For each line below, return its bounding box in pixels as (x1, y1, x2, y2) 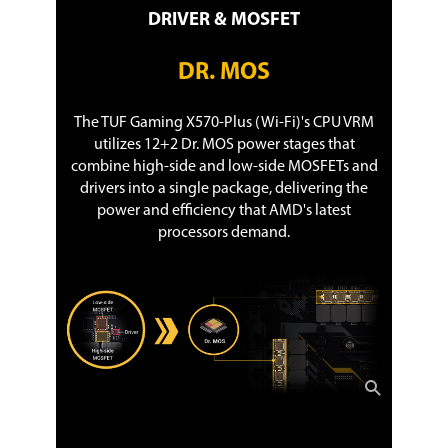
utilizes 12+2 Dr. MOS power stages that (93, 137, 355, 154)
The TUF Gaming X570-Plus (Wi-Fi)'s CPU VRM (74, 115, 374, 132)
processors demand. (158, 225, 290, 242)
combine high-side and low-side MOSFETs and (70, 159, 378, 176)
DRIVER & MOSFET (148, 11, 300, 31)
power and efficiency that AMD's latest (97, 203, 351, 220)
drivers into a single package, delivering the (80, 181, 368, 198)
